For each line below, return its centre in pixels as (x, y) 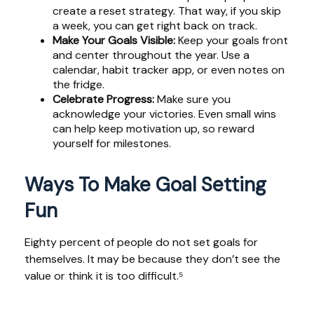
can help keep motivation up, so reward (153, 128)
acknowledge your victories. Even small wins (164, 114)
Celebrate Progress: (103, 99)
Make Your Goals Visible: (115, 40)
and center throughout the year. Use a (151, 55)
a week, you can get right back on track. (155, 25)
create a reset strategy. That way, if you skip (167, 11)
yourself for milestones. (112, 143)
